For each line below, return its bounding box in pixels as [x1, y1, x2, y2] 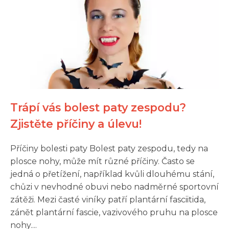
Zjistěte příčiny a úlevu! [10, 117, 142, 130]
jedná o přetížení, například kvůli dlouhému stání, [10, 169, 214, 179]
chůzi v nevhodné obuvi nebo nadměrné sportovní [10, 182, 219, 192]
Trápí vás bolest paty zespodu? [10, 101, 186, 114]
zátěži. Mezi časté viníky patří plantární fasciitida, [10, 195, 205, 204]
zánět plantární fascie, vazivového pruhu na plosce [10, 208, 218, 217]
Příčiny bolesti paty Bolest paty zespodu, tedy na [10, 144, 208, 153]
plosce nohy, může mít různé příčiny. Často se [10, 156, 195, 166]
